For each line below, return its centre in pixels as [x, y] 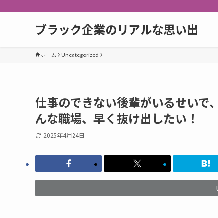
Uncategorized [80, 54]
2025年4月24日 [64, 135]
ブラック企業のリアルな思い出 [117, 29]
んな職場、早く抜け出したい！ [117, 118]
